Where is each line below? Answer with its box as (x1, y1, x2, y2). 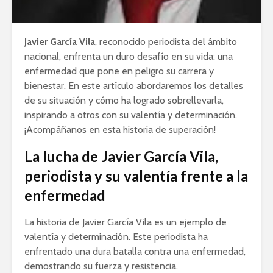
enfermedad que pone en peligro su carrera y (24, 65, 214, 77)
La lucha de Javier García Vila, (24, 147, 218, 166)
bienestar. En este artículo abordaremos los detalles (24, 80, 243, 92)
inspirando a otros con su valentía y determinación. (24, 109, 237, 121)
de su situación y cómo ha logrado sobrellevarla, (24, 94, 224, 107)
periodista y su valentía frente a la (24, 167, 248, 185)
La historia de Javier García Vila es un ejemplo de (24, 216, 227, 229)
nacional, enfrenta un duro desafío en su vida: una (24, 51, 233, 63)
